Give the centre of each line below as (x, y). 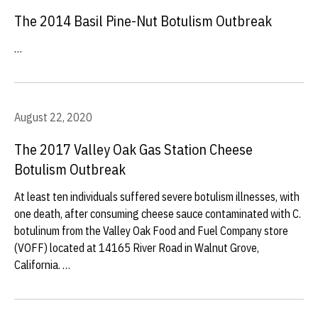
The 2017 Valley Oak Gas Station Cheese (133, 149)
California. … (42, 265)
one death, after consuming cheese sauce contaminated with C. (158, 214)
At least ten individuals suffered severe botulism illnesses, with (157, 197)
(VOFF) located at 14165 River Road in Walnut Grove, (137, 248)
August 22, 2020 (53, 117)
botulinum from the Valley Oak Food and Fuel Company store (151, 231)
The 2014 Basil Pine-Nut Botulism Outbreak (143, 21)
